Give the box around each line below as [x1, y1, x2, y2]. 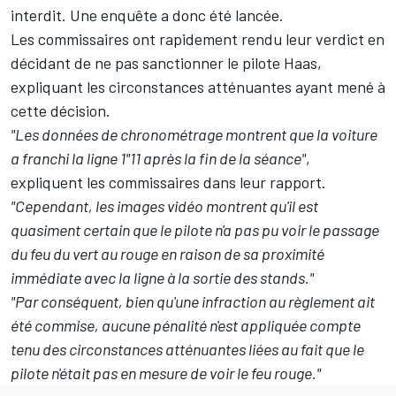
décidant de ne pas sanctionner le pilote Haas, [11, 53, 322, 73]
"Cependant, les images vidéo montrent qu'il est [11, 196, 318, 217]
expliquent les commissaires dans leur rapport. [11, 172, 326, 193]
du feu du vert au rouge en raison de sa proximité [11, 244, 324, 264]
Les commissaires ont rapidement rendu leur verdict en [11, 29, 385, 49]
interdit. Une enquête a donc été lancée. [11, 5, 284, 26]
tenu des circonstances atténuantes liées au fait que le [11, 339, 364, 360]
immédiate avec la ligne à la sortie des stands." [11, 268, 314, 288]
